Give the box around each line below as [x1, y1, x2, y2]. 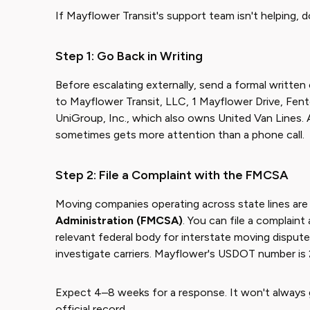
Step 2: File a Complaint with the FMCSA [55, 167, 289, 183]
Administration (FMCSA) [55, 214, 183, 227]
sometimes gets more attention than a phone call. [55, 128, 304, 141]
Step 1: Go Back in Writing [55, 48, 203, 64]
